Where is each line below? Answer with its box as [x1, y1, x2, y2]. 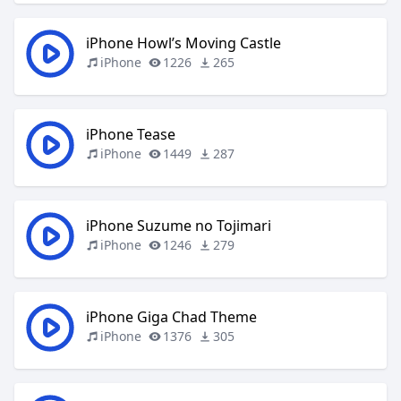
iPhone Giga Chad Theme [86, 307, 257, 327]
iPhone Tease [86, 124, 175, 144]
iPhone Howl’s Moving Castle [86, 33, 281, 53]
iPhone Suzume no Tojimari [86, 216, 271, 235]
